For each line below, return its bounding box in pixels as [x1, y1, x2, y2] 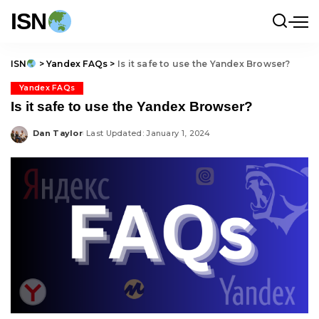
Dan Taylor [33, 127, 83, 138]
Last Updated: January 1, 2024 [86, 127, 211, 138]
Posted [32, 133, 66, 143]
